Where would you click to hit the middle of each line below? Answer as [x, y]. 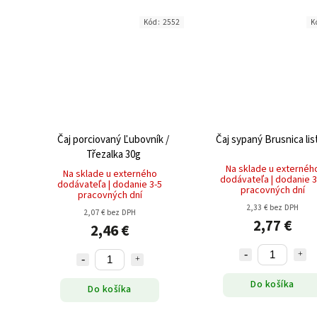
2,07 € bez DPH [110, 212]
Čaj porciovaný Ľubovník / [113, 139]
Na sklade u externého [110, 174]
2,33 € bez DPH [272, 207]
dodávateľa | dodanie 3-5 [110, 184]
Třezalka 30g [113, 154]
